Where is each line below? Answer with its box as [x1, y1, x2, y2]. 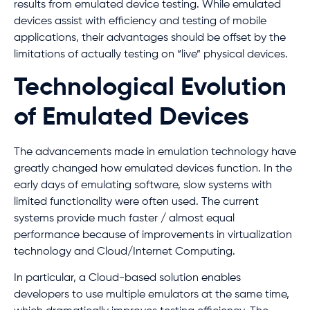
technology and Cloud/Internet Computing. [14, 246, 235, 257]
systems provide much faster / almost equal [14, 212, 235, 224]
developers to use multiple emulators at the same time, [14, 289, 289, 301]
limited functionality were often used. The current [14, 196, 259, 208]
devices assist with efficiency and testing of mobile [14, 16, 266, 28]
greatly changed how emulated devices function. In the [14, 163, 292, 174]
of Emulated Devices [14, 104, 249, 130]
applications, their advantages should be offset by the [14, 33, 286, 44]
